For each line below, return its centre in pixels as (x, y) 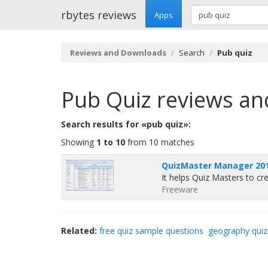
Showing (79, 142)
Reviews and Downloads (118, 53)
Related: (79, 231)
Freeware (180, 189)
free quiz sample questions (151, 231)
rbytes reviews (99, 15)
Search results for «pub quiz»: (126, 124)
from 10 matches (160, 142)
